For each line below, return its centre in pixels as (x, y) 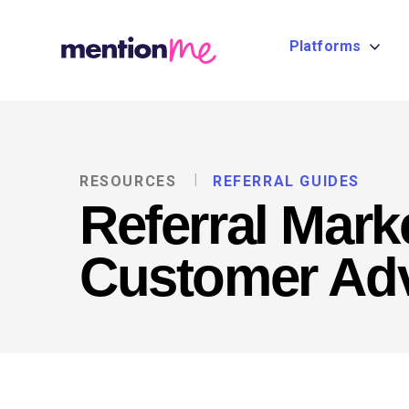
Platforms (325, 46)
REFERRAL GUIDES (287, 181)
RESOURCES (128, 181)
